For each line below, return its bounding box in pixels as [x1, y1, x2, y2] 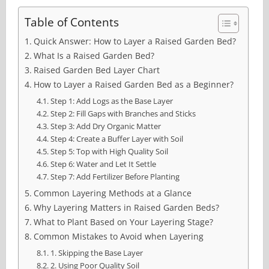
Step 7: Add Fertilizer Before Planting [50, 171, 180, 183]
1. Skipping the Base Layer [50, 247, 143, 259]
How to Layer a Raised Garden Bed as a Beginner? [33, 79, 234, 91]
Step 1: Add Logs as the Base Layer [50, 95, 173, 107]
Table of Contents [25, 14, 119, 31]
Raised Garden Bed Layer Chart [33, 64, 160, 76]
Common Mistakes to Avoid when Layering [33, 231, 204, 243]
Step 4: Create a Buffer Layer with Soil [50, 133, 183, 145]
